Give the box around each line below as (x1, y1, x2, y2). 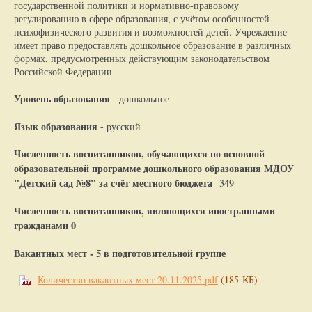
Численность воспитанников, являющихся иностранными (14, 203, 275, 218)
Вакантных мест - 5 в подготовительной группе (14, 245, 226, 260)
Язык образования (14, 118, 97, 134)
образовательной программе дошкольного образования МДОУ (14, 161, 294, 176)
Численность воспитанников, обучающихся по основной (14, 146, 265, 162)
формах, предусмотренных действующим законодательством (14, 52, 270, 65)
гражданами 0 (14, 217, 76, 233)
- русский (97, 119, 141, 133)
